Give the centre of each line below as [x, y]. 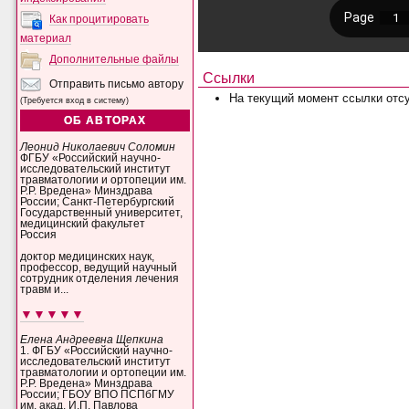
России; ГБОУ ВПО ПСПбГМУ [98, 394]
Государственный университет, [102, 213]
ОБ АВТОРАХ [105, 120]
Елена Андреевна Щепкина [92, 339]
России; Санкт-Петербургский [98, 202]
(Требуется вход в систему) [75, 100]
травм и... [45, 289]
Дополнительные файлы [115, 59]
